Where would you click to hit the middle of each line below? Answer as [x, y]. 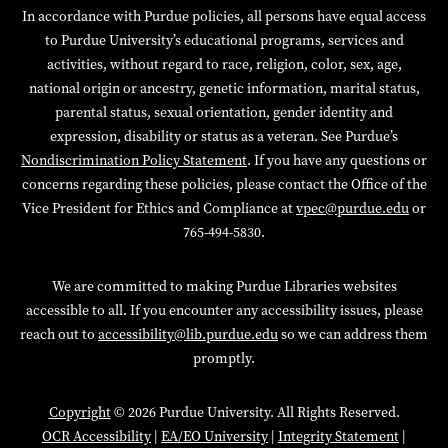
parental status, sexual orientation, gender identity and [224, 112]
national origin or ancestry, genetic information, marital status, [224, 88]
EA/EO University [214, 436]
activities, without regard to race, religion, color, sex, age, [224, 64]
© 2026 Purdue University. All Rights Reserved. [255, 412]
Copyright [79, 412]
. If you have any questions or [337, 160]
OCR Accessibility [96, 436]
